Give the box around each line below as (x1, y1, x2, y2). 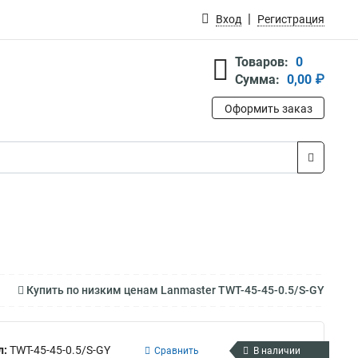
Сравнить (154, 344, 199, 356)
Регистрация (257, 13, 324, 26)
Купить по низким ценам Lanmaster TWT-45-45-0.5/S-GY (24, 284, 324, 296)
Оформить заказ (224, 102, 312, 115)
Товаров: (235, 54, 288, 70)
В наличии (253, 344, 300, 356)
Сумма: (235, 72, 280, 87)
